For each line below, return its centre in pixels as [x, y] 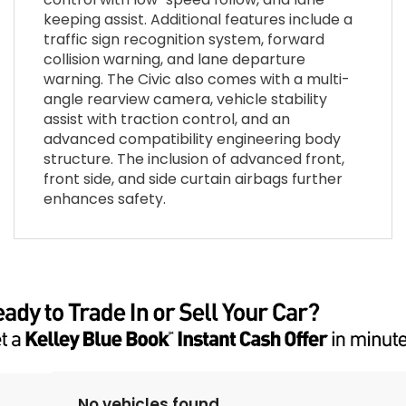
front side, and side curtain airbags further [193, 179]
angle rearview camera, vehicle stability [185, 100]
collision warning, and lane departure [174, 60]
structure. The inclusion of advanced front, [193, 159]
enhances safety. [104, 199]
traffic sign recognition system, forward [184, 40]
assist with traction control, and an [166, 120]
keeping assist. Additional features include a [198, 20]
